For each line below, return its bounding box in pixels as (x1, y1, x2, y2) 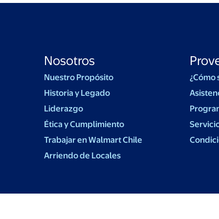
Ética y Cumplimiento (44, 119, 124, 129)
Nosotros (44, 53, 95, 68)
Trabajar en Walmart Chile (44, 135, 142, 145)
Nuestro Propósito (44, 72, 113, 82)
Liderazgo (44, 104, 83, 113)
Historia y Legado (44, 88, 110, 98)
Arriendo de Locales (44, 151, 121, 160)
